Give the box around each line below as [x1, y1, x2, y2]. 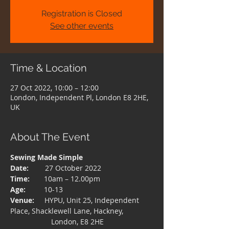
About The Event [10, 131, 90, 143]
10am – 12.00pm [32, 174, 100, 184]
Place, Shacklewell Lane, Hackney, [10, 206, 123, 216]
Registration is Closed [41, 9, 122, 18]
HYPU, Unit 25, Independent [34, 195, 141, 205]
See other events [50, 21, 113, 31]
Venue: [10, 195, 34, 205]
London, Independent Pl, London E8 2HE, [10, 93, 148, 102]
